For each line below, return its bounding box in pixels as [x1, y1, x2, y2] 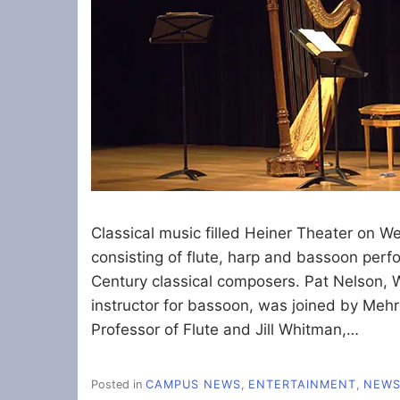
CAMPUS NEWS [146, 378, 241, 392]
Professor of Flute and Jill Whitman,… [91, 320, 359, 338]
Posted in [91, 378, 146, 392]
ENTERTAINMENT [248, 378, 356, 392]
